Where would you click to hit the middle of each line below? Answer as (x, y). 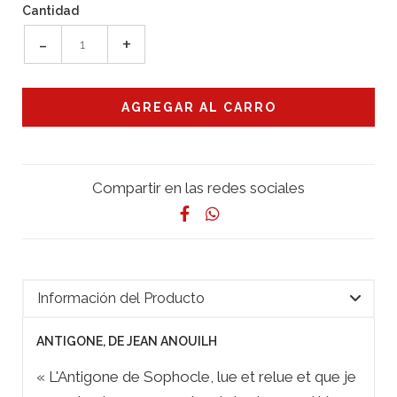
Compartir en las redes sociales (198, 187)
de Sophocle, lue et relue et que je (237, 376)
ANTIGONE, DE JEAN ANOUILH (127, 341)
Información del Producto (121, 298)
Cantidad (51, 10)
